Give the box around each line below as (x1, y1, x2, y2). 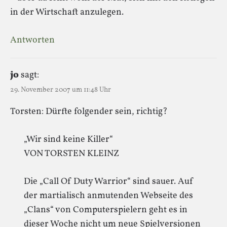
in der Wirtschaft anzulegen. (10, 6, 124, 19)
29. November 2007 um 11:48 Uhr (10, 85, 111, 95)
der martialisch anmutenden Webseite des (24, 189, 193, 202)
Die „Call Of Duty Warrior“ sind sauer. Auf (24, 175, 194, 188)
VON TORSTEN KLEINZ (24, 147, 119, 160)
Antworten (10, 33, 55, 47)
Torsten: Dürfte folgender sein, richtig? (10, 105, 168, 118)
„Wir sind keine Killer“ (24, 133, 113, 146)
